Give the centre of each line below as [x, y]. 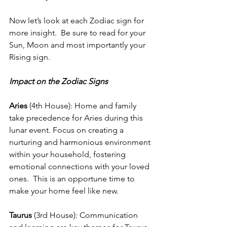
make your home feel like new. [64, 191]
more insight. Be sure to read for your [78, 33]
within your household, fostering [68, 155]
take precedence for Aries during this [77, 118]
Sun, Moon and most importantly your [78, 45]
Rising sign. [30, 57]
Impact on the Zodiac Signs [59, 82]
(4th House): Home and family [83, 106]
